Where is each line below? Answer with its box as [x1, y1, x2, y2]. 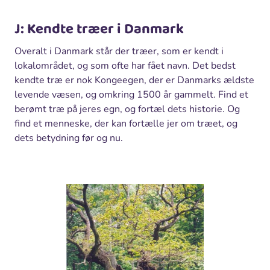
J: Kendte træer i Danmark [14, 17, 184, 42]
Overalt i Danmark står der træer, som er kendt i [14, 45, 224, 58]
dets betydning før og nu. [14, 131, 123, 145]
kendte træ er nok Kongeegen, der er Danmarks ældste [14, 74, 254, 87]
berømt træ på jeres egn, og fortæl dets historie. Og [14, 102, 240, 116]
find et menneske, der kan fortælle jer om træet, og [14, 117, 237, 131]
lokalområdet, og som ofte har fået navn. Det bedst [14, 59, 236, 73]
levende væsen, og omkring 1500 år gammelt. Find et [14, 88, 248, 102]
